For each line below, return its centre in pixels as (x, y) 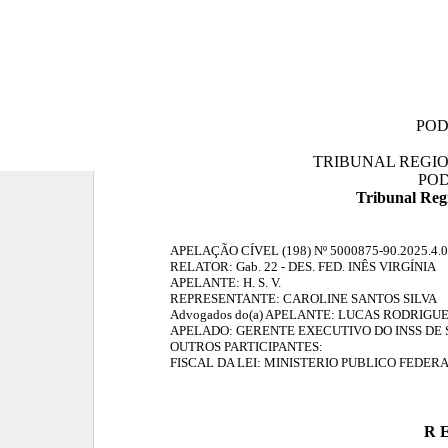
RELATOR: (202, 266)
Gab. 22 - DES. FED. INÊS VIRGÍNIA (335, 266)
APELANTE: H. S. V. (225, 282)
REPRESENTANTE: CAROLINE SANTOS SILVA (303, 298)
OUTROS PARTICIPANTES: (246, 346)
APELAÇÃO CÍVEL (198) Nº (249, 250)
